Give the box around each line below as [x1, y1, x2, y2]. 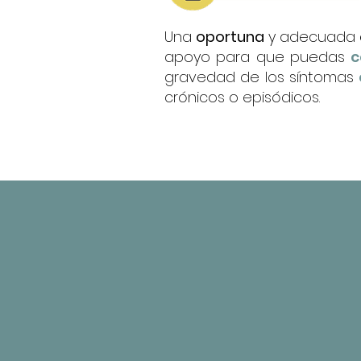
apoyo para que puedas [164, 47, 351, 67]
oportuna [196, 27, 264, 47]
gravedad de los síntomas [164, 67, 359, 87]
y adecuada [264, 27, 359, 47]
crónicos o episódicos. [164, 87, 324, 107]
